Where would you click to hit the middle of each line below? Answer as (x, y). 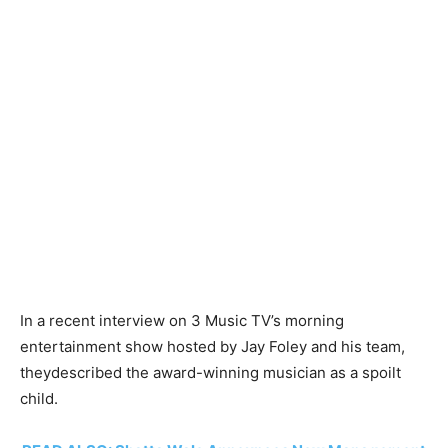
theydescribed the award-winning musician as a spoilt (210, 372)
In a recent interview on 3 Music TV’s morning (182, 320)
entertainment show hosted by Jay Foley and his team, (212, 346)
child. (39, 398)
